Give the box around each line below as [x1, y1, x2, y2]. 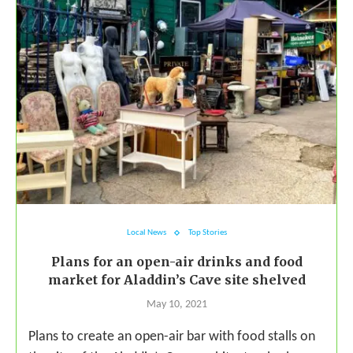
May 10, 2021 [146, 299, 207, 311]
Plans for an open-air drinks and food [50, 254, 303, 270]
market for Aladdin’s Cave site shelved [47, 272, 306, 288]
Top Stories [188, 229, 227, 238]
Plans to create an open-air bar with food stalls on [28, 329, 315, 345]
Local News [126, 229, 166, 238]
